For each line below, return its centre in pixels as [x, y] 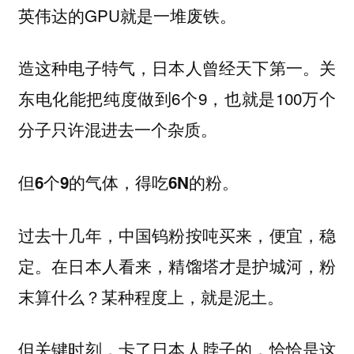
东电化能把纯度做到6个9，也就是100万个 [177, 98]
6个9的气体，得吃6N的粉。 [136, 182]
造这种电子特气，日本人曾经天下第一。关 [177, 68]
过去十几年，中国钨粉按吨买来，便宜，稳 [177, 234]
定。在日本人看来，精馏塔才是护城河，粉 [177, 265]
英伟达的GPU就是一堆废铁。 [127, 15]
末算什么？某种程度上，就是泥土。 [151, 296]
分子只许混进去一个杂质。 [117, 129]
